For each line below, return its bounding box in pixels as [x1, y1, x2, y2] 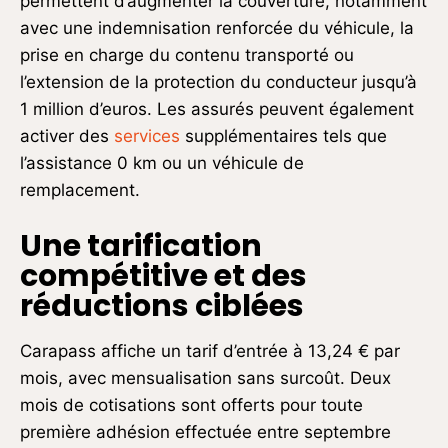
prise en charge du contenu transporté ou [20, 45, 354, 66]
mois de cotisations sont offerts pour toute [20, 395, 363, 416]
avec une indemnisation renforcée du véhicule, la [20, 18, 414, 39]
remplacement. [20, 180, 140, 201]
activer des [20, 126, 114, 147]
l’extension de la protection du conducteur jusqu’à [20, 72, 417, 93]
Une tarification [20, 225, 262, 268]
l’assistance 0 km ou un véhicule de [20, 153, 304, 174]
